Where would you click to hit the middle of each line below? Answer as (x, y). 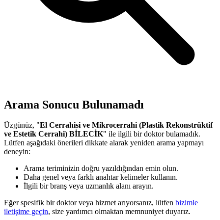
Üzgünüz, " (22, 125)
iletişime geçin (26, 212)
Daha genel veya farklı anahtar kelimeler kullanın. (101, 177)
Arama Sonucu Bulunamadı (74, 104)
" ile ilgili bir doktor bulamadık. (152, 134)
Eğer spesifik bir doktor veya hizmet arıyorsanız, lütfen (90, 203)
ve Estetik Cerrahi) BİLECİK (54, 134)
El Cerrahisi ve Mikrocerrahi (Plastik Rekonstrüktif (126, 125)
